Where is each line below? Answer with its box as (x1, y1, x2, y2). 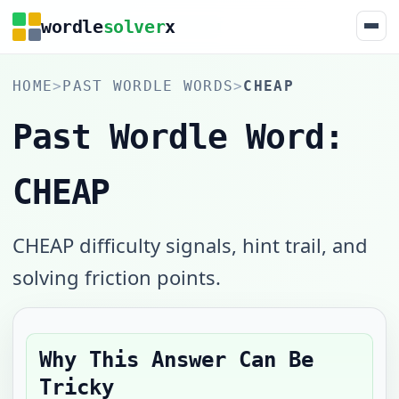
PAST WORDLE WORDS (62, 77, 234, 94)
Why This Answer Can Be (39, 347, 313, 372)
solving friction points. (12, 264, 221, 290)
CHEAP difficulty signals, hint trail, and (12, 232, 368, 258)
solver (102, 15, 166, 37)
